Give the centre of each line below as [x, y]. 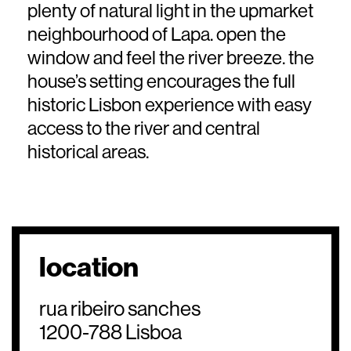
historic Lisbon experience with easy [170, 105]
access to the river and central [144, 128]
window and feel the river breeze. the [171, 58]
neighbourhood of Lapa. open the [157, 34]
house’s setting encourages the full [161, 81]
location [89, 267]
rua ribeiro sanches [120, 309]
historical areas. [88, 152]
